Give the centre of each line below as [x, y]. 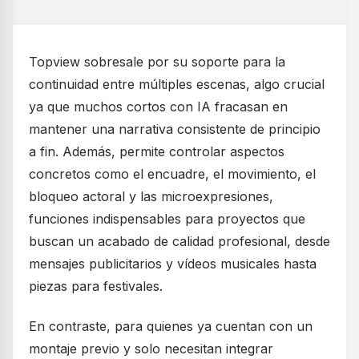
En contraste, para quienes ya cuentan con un [171, 327]
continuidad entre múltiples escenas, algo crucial [177, 85]
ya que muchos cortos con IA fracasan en [158, 107]
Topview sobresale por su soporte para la [157, 62]
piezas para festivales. [96, 286]
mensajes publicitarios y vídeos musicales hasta [173, 264]
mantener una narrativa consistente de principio [175, 129]
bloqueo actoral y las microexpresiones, [151, 197]
